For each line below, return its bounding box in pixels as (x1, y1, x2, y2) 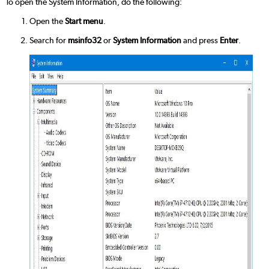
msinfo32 (67, 35, 101, 46)
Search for (29, 35, 68, 46)
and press (181, 35, 220, 46)
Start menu (64, 15, 103, 26)
